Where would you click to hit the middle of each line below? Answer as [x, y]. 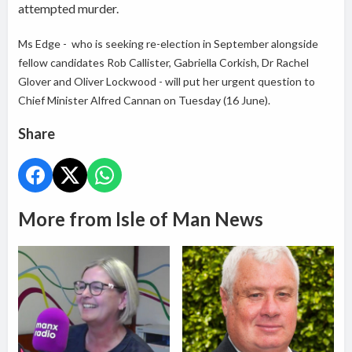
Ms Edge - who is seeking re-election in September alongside [169, 44]
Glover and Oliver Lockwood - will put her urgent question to [167, 82]
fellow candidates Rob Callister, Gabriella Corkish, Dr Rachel [164, 63]
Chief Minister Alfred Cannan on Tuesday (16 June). [145, 101]
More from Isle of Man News [141, 219]
